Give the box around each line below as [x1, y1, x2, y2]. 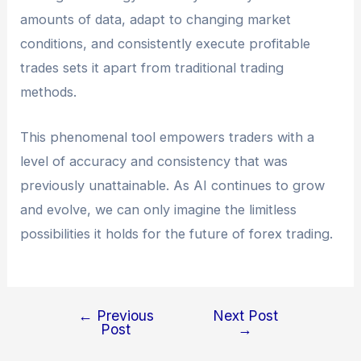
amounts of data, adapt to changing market [20, 11, 292, 28]
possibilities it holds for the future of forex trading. [20, 226, 334, 243]
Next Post [212, 306, 278, 324]
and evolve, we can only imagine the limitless [20, 201, 297, 218]
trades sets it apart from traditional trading [20, 60, 284, 77]
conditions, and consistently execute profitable [20, 35, 311, 52]
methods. [20, 84, 77, 101]
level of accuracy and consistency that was [20, 153, 288, 170]
